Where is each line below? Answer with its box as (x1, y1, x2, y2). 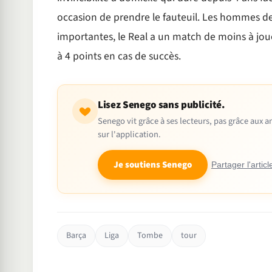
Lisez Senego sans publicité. (97, 98, 225, 113)
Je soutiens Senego (113, 158, 192, 172)
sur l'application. (97, 128, 161, 141)
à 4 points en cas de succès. (56, 49, 181, 64)
